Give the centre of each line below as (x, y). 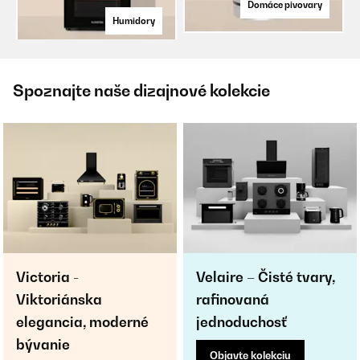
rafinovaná (233, 300)
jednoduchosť (241, 322)
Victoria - (47, 277)
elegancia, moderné (82, 322)
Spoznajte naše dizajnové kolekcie (141, 91)
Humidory (134, 20)
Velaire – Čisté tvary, (266, 277)
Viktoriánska (59, 300)
